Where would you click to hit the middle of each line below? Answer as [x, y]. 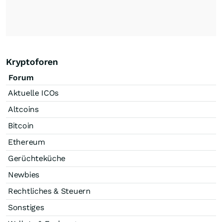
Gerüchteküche [37, 158]
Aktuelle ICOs [33, 93]
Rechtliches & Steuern [49, 191]
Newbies [24, 175]
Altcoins [23, 109]
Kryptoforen [32, 62]
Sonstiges [26, 207]
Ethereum [27, 142]
